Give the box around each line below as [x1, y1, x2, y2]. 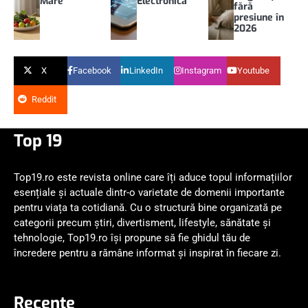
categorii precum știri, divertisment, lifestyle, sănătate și [14, 216, 271, 229]
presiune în [234, 10, 285, 24]
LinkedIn [129, 65, 163, 76]
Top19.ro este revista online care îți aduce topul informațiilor [14, 170, 292, 184]
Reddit [31, 93, 56, 104]
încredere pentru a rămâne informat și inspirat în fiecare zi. [14, 246, 281, 259]
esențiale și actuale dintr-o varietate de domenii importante [14, 186, 285, 199]
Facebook [72, 65, 111, 76]
